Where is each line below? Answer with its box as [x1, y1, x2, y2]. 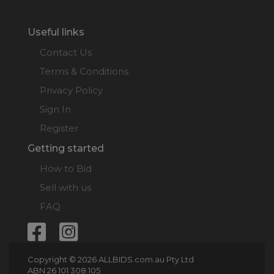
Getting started [28, 142, 104, 154]
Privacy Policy [40, 84, 103, 96]
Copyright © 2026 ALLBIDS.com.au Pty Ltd [28, 254, 194, 264]
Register [40, 122, 78, 134]
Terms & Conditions [40, 65, 128, 77]
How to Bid [40, 162, 92, 174]
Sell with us [40, 181, 91, 193]
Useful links [28, 26, 84, 38]
